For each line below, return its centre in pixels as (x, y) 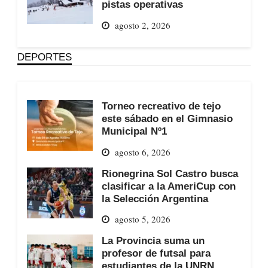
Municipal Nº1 (134, 131)
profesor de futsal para (156, 253)
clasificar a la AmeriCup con (168, 186)
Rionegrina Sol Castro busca (170, 173)
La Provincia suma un (153, 241)
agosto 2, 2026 (142, 25)
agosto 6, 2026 (142, 152)
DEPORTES (44, 57)
